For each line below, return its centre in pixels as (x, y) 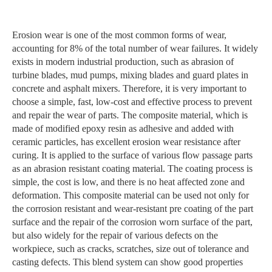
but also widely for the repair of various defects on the (115, 236)
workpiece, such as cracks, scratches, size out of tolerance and (131, 249)
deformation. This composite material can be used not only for (131, 195)
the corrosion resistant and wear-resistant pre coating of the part (133, 209)
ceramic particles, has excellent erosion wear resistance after (126, 142)
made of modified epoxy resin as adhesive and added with (123, 129)
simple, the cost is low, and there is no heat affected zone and (128, 182)
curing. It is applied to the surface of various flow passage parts (132, 155)
